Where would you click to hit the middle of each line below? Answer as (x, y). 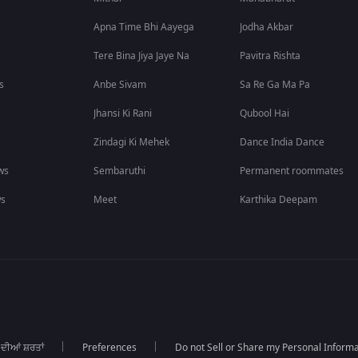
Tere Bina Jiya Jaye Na (142, 56)
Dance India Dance (282, 142)
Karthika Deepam (279, 200)
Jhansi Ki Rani (123, 113)
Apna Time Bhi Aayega (144, 27)
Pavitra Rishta (270, 56)
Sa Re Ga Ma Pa (275, 85)
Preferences (109, 348)
